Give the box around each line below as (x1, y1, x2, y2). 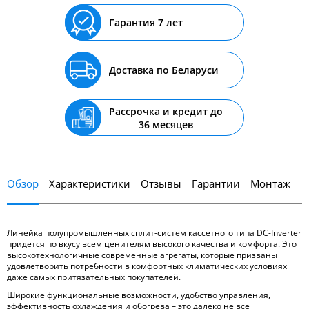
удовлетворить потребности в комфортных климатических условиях (7, 260, 287, 272)
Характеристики (49, 177, 130, 191)
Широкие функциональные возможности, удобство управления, (7, 289, 270, 301)
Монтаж (250, 177, 290, 191)
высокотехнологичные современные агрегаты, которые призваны (7, 249, 277, 261)
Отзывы (141, 177, 181, 191)
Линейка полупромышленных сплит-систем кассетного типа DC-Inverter (7, 227, 301, 239)
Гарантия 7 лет (109, 16, 183, 30)
